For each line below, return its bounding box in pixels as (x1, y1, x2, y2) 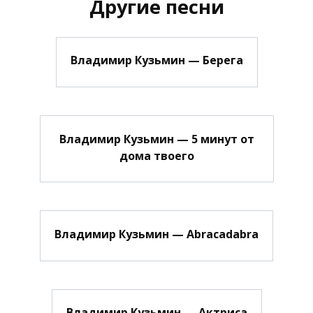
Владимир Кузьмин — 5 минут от (59, 131, 254, 147)
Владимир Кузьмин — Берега (70, 52, 243, 68)
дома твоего (119, 147, 194, 163)
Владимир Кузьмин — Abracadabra (54, 226, 259, 242)
